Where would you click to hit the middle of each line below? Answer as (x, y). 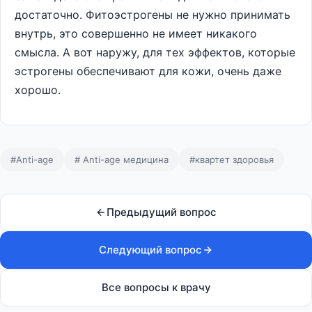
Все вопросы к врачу (156, 287)
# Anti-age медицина (122, 159)
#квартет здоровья (232, 159)
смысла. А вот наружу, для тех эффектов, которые (155, 52)
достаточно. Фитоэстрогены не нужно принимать (153, 15)
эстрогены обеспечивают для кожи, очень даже (148, 71)
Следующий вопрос (150, 250)
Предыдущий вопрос (162, 212)
